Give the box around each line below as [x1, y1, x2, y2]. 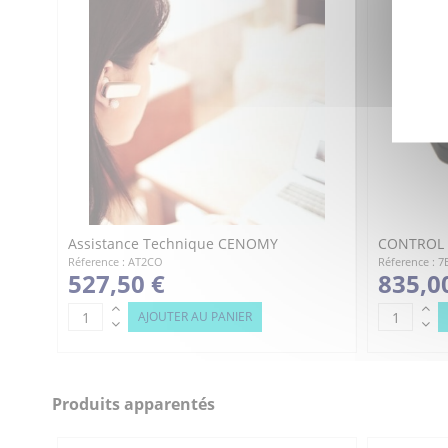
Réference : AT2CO [68, 254, 163, 270]
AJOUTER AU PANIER [138, 308, 252, 326]
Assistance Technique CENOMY [68, 234, 278, 254]
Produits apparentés [52, 393, 215, 416]
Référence [85, 11, 154, 31]
